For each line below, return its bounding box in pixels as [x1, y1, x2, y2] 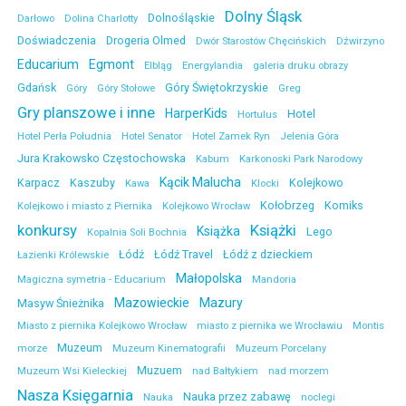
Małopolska [176, 271, 242, 286]
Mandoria [252, 274, 296, 286]
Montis [353, 320, 384, 333]
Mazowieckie [114, 295, 189, 311]
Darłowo [17, 13, 54, 25]
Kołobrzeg [260, 198, 314, 213]
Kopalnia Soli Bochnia [87, 227, 187, 239]
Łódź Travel [154, 247, 213, 262]
